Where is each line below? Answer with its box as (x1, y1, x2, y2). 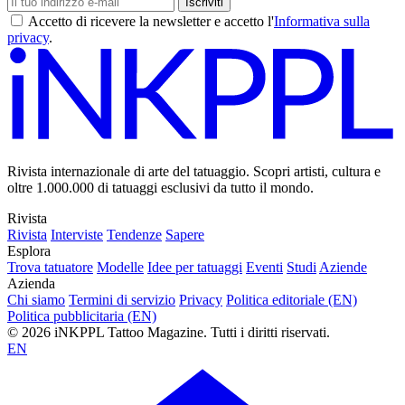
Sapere (165, 227, 204, 243)
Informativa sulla (274, 14, 370, 30)
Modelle (97, 259, 144, 276)
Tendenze (107, 227, 162, 243)
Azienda (7, 276, 55, 292)
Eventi (246, 259, 283, 276)
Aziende (319, 259, 367, 276)
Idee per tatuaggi (147, 259, 242, 276)
